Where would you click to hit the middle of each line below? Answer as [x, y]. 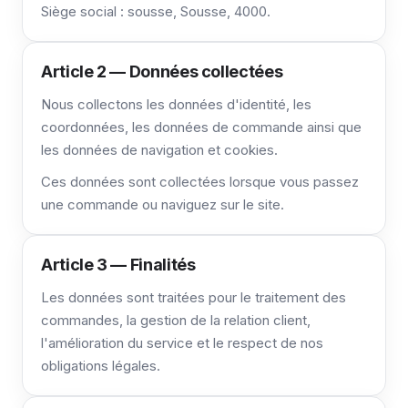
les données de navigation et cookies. [159, 150]
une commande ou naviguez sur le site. [163, 204]
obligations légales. [101, 366]
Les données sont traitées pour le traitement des [194, 297]
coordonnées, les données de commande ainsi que [201, 127]
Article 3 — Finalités [118, 265]
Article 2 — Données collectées [162, 71]
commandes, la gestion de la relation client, [176, 320]
